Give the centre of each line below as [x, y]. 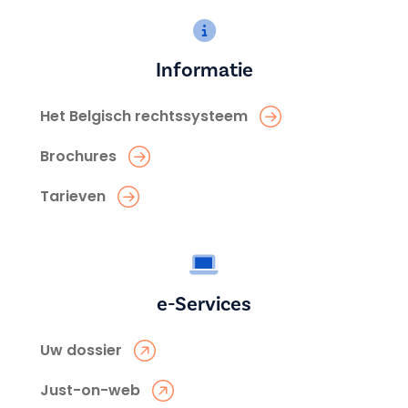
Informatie [204, 70]
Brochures [78, 156]
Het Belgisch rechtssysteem [144, 116]
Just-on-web [90, 390]
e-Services [204, 304]
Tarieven [73, 196]
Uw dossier [81, 350]
